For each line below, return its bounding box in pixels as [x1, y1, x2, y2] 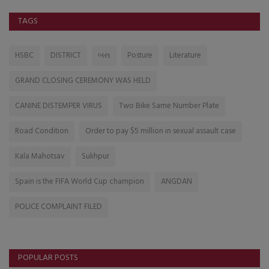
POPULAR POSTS [18, 250, 78, 265]
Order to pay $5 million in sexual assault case [85, 124, 236, 138]
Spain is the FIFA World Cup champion [15, 175, 144, 188]
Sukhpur [82, 150, 109, 163]
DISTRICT [50, 49, 81, 62]
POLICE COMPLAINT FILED [15, 200, 102, 213]
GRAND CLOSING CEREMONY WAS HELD [15, 74, 151, 87]
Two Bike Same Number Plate [119, 99, 219, 112]
